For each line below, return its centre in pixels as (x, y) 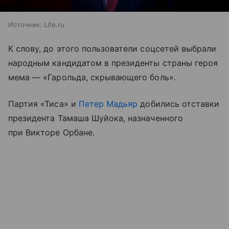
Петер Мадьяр (108, 104)
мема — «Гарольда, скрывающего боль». (92, 77)
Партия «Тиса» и (43, 104)
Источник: (25, 25)
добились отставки (179, 104)
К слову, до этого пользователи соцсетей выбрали (112, 49)
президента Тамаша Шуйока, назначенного (96, 118)
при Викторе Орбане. (51, 133)
